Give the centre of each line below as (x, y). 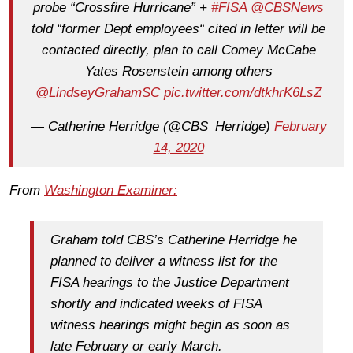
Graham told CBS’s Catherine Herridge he (174, 240)
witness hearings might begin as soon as (170, 325)
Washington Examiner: (111, 190)
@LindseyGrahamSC (98, 93)
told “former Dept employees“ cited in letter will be (178, 29)
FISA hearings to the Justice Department (170, 282)
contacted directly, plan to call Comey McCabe (178, 50)
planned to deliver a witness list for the (164, 261)
